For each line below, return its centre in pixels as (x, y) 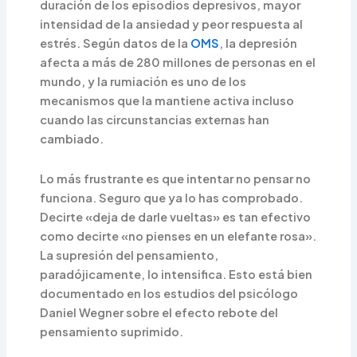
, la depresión (259, 43)
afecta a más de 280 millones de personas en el (178, 63)
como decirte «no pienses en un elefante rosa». (178, 235)
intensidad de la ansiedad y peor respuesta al (172, 24)
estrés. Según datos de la (116, 43)
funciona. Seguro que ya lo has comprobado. (172, 197)
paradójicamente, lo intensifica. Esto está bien (177, 274)
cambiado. (72, 139)
